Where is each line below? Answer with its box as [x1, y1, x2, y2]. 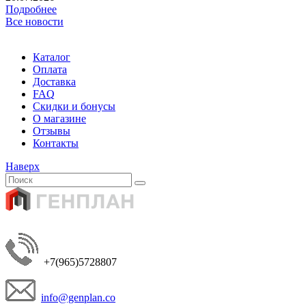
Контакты [33, 137, 79, 149]
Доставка [33, 75, 76, 87]
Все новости [5, 15, 64, 27]
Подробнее [5, 3, 57, 15]
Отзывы [33, 124, 70, 137]
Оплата [33, 63, 67, 75]
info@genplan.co [41, 291, 115, 303]
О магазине [33, 112, 86, 124]
